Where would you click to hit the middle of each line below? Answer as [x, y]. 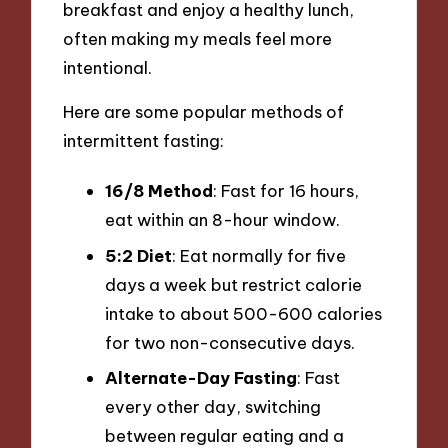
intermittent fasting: [144, 141]
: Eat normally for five [259, 255]
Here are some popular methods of [204, 112]
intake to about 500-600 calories [243, 313]
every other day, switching [213, 407]
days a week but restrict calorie [233, 284]
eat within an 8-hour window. [222, 219]
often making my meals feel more [198, 38]
